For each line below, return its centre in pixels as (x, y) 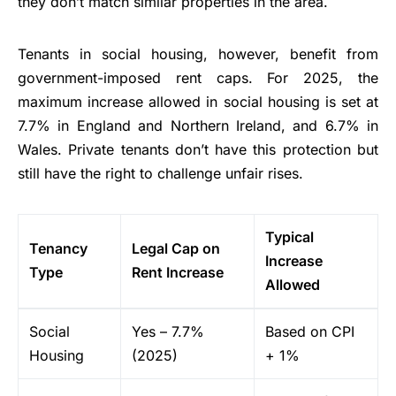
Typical (289, 236)
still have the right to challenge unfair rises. (160, 173)
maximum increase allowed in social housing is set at (198, 101)
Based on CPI (310, 331)
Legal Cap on (176, 248)
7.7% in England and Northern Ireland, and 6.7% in (198, 125)
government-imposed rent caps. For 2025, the (198, 77)
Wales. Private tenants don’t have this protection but (198, 149)
